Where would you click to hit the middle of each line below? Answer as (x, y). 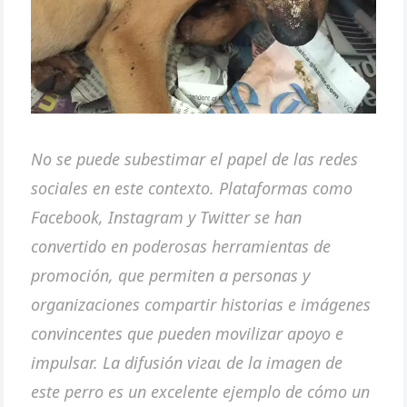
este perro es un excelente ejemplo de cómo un (201, 391)
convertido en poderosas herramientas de (181, 246)
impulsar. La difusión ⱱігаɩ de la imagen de (187, 362)
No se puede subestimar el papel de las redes (195, 159)
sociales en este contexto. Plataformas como (192, 188)
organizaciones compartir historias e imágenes (201, 304)
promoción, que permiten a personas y (171, 275)
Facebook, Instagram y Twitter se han (167, 217)
